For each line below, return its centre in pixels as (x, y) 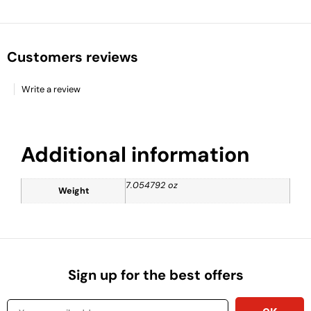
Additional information (135, 154)
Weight (73, 191)
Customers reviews (73, 57)
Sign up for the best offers (155, 275)
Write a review (51, 89)
